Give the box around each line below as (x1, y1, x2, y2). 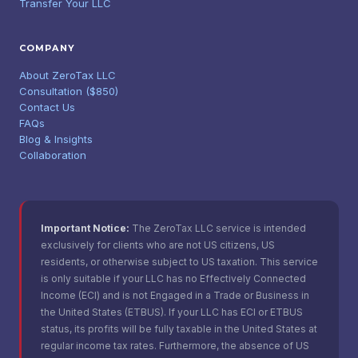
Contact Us (19, 101, 75, 113)
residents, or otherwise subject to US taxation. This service (41, 256, 318, 268)
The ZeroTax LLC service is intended (129, 222, 306, 234)
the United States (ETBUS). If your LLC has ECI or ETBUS (41, 306, 303, 318)
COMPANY (19, 42, 75, 54)
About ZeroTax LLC (19, 69, 116, 82)
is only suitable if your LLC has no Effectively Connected (41, 272, 306, 284)
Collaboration (19, 149, 86, 161)
